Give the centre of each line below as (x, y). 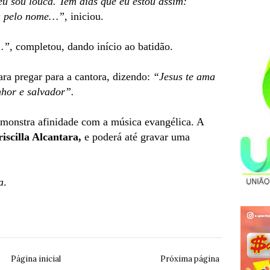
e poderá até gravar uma (136, 137)
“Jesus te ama (184, 77)
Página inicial (36, 259)
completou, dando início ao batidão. (93, 46)
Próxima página (190, 259)
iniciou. (86, 16)
